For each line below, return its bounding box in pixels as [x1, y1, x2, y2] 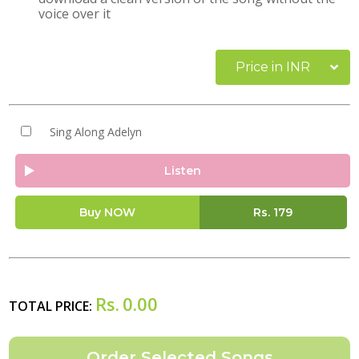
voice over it [38, 5, 111, 22]
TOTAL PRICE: [9, 297, 95, 315]
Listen [164, 163, 201, 178]
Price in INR [236, 59, 310, 75]
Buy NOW [79, 205, 135, 220]
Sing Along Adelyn [49, 124, 142, 139]
